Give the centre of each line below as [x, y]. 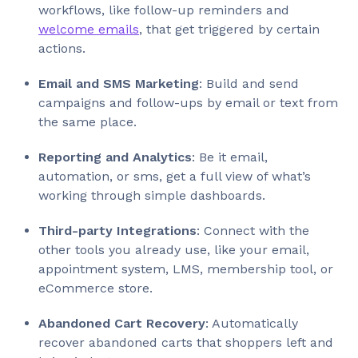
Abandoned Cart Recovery [122, 323]
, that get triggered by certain [229, 29]
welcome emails [89, 29]
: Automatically [252, 323]
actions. [62, 48]
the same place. [88, 121]
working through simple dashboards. [152, 195]
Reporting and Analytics [115, 157]
